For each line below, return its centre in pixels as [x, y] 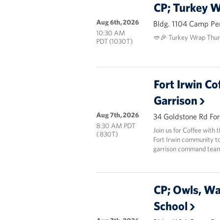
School [170, 206]
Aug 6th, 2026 [117, 22]
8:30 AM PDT [116, 126]
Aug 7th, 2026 [117, 115]
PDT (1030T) [114, 41]
